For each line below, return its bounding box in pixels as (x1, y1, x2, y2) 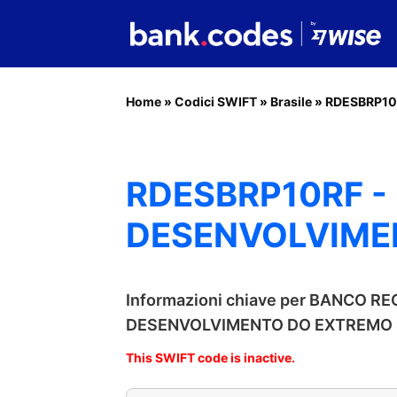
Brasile (270, 94, 312, 109)
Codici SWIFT (175, 94, 257, 109)
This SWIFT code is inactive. (126, 350, 295, 365)
